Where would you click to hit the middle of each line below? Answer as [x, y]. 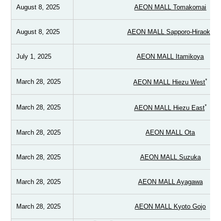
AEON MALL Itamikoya [170, 57]
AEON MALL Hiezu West [169, 82]
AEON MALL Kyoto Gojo [170, 207]
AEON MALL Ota [170, 133]
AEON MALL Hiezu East [169, 108]
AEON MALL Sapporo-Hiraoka [170, 32]
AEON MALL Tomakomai [170, 7]
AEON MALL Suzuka [170, 157]
